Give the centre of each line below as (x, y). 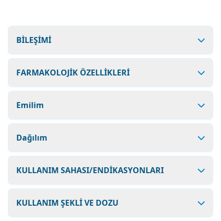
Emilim (30, 105)
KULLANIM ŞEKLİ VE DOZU (67, 203)
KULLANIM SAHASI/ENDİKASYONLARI (90, 170)
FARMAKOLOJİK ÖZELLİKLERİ (73, 73)
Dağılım (32, 138)
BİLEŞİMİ (34, 40)
